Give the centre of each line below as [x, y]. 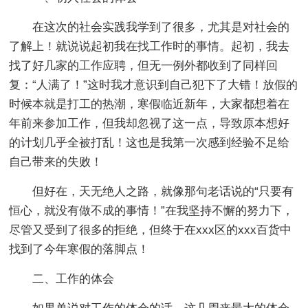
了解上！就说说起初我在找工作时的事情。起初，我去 [150, 46]
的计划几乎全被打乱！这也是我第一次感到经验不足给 [150, 143]
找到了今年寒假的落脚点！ [79, 249]
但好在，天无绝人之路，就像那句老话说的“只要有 [152, 191]
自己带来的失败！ [56, 162]
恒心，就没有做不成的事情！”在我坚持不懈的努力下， [152, 211]
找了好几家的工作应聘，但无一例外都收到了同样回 [144, 66]
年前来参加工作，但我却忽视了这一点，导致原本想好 [150, 123]
